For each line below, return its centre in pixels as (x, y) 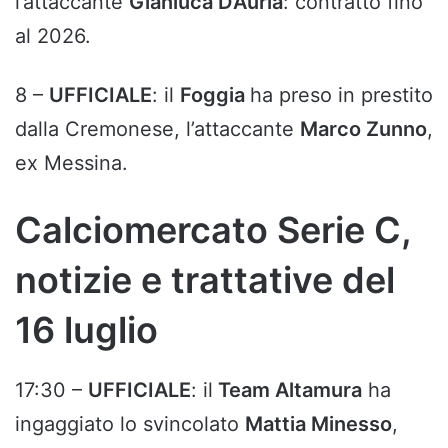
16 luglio (86, 330)
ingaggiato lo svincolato (130, 424)
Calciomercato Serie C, (213, 230)
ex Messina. (71, 163)
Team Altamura (287, 390)
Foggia (215, 95)
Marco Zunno (363, 129)
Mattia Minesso (318, 424)
